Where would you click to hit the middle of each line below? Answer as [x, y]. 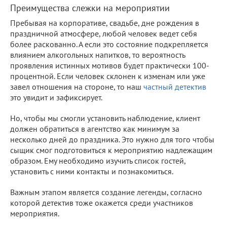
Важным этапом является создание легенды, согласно [106, 192]
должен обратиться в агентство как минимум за [95, 128]
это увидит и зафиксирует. [56, 97]
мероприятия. [35, 213]
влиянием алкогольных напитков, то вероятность [98, 54]
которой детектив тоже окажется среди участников [102, 202]
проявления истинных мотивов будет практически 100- [110, 65]
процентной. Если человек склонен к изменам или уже [108, 76]
